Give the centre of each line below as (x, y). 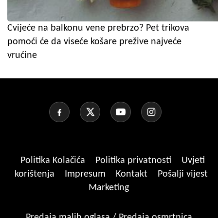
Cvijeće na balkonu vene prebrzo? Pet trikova (98, 28)
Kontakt (133, 174)
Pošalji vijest (183, 174)
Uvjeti (193, 160)
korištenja (36, 174)
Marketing (109, 188)
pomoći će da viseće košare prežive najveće (94, 42)
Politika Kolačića (54, 160)
